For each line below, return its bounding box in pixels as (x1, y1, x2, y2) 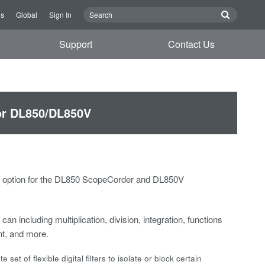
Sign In (49, 9, 72, 20)
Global (16, 9, 37, 20)
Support (59, 37, 93, 51)
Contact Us (167, 37, 215, 51)
